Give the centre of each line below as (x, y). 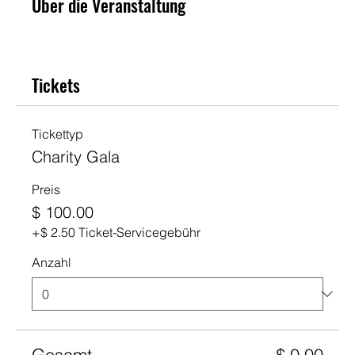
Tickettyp (57, 134)
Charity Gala (76, 157)
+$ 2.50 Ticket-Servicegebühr (116, 232)
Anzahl (52, 262)
